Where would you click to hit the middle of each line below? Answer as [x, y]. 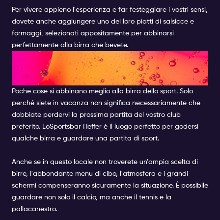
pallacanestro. [34, 209]
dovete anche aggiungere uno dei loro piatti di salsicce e [103, 22]
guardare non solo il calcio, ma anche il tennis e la [92, 198]
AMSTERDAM [52, 77]
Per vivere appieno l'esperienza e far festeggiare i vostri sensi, [110, 10]
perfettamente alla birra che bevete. [70, 45]
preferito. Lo [31, 127]
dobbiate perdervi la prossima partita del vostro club [96, 115]
